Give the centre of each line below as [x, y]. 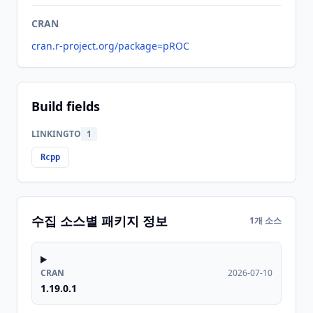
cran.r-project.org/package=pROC [110, 46]
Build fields [66, 106]
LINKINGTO [56, 134]
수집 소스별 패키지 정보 [100, 221]
